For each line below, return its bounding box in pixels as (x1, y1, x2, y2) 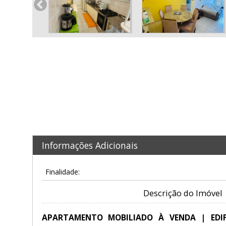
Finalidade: (45, 167, 80, 177)
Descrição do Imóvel (143, 188, 222, 199)
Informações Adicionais (41, 139, 138, 151)
